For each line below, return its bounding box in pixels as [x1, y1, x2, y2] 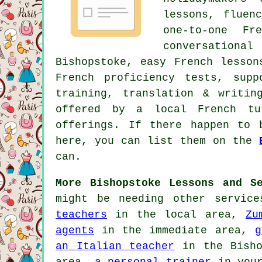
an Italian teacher [56, 240, 175, 252]
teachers [56, 208, 107, 220]
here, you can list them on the [56, 135, 260, 147]
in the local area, [107, 208, 246, 220]
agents [56, 224, 94, 236]
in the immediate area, [94, 224, 255, 236]
